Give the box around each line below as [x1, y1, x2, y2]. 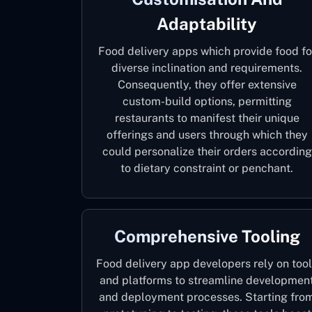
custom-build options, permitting [122, 95, 292, 108]
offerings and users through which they [106, 128, 308, 141]
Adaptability [157, 14, 257, 33]
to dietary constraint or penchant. [120, 162, 293, 175]
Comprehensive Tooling [114, 226, 300, 246]
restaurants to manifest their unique [114, 111, 299, 125]
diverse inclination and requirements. [111, 61, 302, 75]
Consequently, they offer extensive [117, 78, 297, 91]
